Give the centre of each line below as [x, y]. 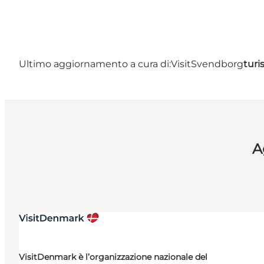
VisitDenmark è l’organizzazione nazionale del [113, 257]
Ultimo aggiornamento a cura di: [95, 64]
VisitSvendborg [207, 64]
